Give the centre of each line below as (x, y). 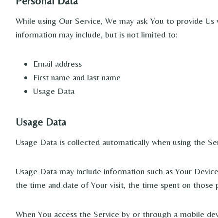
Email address (57, 64)
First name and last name (77, 77)
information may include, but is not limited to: (97, 34)
